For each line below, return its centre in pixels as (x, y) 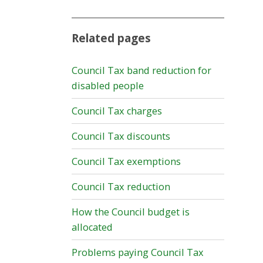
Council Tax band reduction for (141, 71)
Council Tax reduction (121, 187)
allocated (92, 227)
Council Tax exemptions (126, 162)
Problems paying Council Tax (138, 253)
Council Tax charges (117, 111)
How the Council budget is (131, 212)
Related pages (111, 38)
